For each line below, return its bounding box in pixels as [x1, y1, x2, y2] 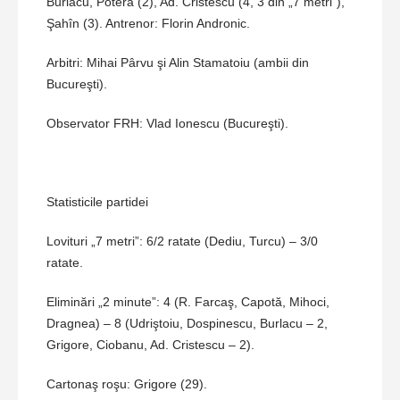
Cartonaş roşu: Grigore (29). [46, 377, 207, 392]
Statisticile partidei [46, 195, 148, 210]
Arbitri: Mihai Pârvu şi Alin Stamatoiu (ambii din [46, 55, 309, 71]
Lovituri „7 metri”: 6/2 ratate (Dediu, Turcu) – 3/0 [46, 234, 318, 249]
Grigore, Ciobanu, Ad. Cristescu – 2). [46, 337, 254, 353]
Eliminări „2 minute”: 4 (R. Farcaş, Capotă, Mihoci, [46, 295, 329, 310]
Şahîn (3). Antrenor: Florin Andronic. [46, 16, 250, 31]
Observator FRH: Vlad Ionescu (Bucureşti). [46, 116, 288, 131]
